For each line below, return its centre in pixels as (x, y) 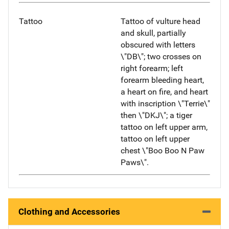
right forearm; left (152, 68)
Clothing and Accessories (69, 212)
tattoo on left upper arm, (164, 127)
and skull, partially (153, 33)
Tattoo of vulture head (161, 21)
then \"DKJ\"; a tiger (156, 116)
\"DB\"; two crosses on (161, 57)
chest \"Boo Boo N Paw (163, 151)
